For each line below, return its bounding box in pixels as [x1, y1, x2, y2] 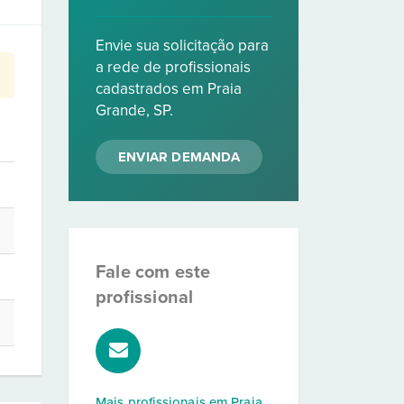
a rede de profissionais [96, 58, 251, 77]
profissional [96, 287, 194, 308]
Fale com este [96, 262, 211, 283]
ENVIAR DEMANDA [118, 149, 240, 165]
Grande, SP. [96, 101, 173, 120]
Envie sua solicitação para [96, 36, 269, 55]
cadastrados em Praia [96, 79, 242, 98]
